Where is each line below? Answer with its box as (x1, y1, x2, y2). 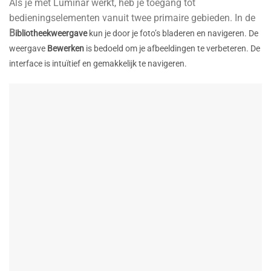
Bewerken (47, 44, 84, 54)
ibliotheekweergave (15, 28, 87, 39)
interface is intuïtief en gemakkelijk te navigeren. (9, 59, 187, 70)
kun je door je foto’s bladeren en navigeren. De (87, 28, 258, 39)
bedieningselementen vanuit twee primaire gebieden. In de (9, 12, 255, 24)
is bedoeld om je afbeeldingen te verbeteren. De (84, 44, 260, 54)
